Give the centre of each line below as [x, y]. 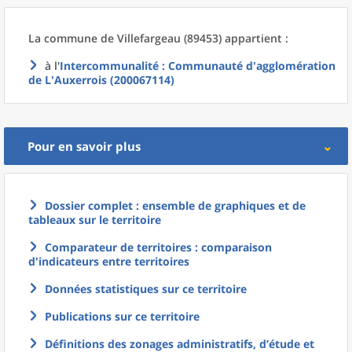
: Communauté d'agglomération [247, 66]
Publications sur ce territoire [122, 316]
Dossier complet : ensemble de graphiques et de [175, 205]
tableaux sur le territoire [95, 220]
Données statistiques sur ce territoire [146, 289]
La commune [64, 38]
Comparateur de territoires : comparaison [158, 247]
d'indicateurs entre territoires [109, 261]
